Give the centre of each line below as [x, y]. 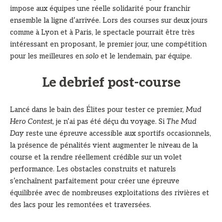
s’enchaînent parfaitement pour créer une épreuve [95, 181]
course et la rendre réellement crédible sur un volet [96, 157]
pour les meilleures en [48, 56]
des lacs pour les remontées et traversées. [81, 205]
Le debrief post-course [111, 83]
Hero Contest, [33, 121]
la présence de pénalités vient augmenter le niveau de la [104, 145]
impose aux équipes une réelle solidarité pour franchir [100, 8]
